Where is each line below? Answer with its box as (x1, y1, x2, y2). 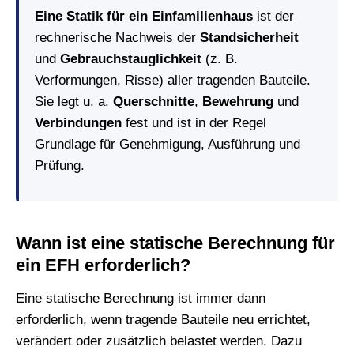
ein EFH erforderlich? (16, 255, 190, 276)
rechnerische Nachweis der (35, 29, 200, 45)
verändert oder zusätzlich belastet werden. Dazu (16, 333, 302, 348)
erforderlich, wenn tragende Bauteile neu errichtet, (16, 311, 311, 327)
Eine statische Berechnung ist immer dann (16, 290, 265, 306)
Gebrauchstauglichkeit (60, 51, 201, 66)
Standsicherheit (200, 29, 299, 45)
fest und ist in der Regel (122, 115, 266, 130)
